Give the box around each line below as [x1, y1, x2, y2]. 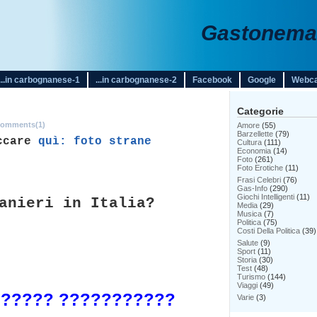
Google [248, 75, 276, 85]
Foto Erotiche [237, 163, 283, 172]
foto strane [74, 135, 151, 148]
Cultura [237, 138, 262, 146]
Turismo [237, 272, 265, 281]
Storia [237, 255, 257, 264]
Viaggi [237, 281, 258, 289]
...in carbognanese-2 [96, 75, 177, 85]
